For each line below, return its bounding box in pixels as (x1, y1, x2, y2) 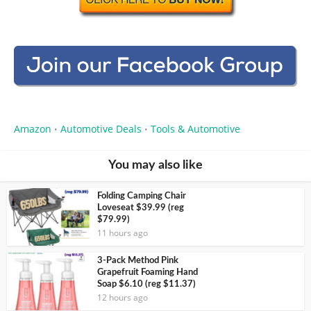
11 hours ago (97, 227, 148, 239)
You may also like (108, 159, 203, 172)
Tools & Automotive (151, 122, 240, 136)
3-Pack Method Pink (97, 255, 178, 265)
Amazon (14, 122, 51, 136)
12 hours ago (97, 291, 148, 303)
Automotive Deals (60, 122, 142, 136)
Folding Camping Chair (97, 192, 186, 201)
